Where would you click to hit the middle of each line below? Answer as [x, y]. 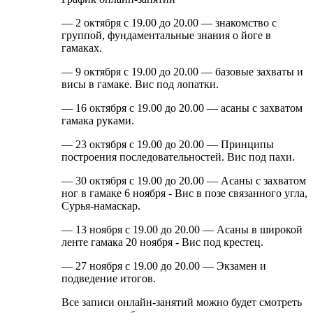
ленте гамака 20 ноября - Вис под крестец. [162, 242]
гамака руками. [98, 121]
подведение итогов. [109, 279]
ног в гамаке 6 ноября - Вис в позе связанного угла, [184, 194]
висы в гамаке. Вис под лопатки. [140, 85]
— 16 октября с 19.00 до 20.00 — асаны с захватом [182, 108]
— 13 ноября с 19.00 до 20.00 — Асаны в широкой [182, 230]
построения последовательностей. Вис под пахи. [178, 157]
